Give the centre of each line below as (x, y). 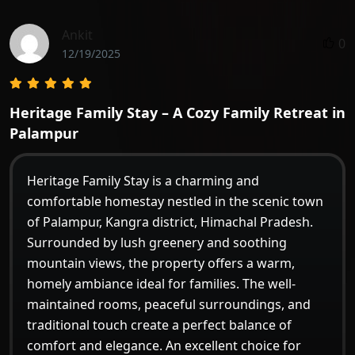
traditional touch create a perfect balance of (159, 324)
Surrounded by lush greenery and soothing (157, 242)
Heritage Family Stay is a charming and (143, 180)
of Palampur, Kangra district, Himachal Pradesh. (170, 221)
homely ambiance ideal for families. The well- (161, 283)
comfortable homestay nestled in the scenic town (175, 201)
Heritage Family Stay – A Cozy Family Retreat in (177, 112)
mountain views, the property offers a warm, (161, 263)
